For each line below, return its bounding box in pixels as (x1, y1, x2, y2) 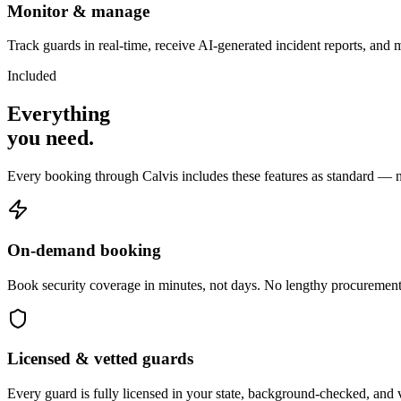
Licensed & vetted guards (7, 349, 193, 369)
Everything (7, 102, 110, 126)
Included (7, 68, 56, 84)
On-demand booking (7, 240, 161, 260)
